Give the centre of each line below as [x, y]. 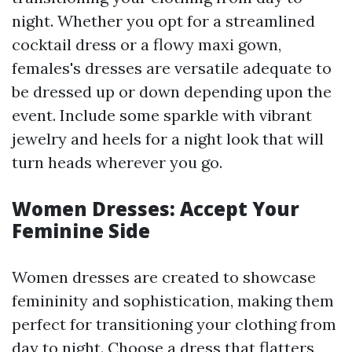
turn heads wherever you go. [117, 162]
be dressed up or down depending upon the [172, 91]
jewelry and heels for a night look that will [168, 138]
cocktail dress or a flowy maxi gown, [147, 44]
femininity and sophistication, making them [173, 300]
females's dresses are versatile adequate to [172, 68]
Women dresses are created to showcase [164, 277]
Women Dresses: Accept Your [156, 208]
